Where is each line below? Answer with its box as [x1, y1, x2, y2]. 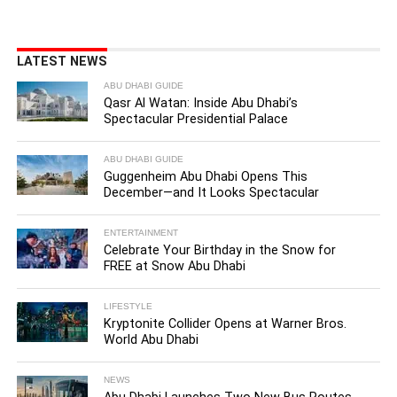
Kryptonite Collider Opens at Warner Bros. [104, 316, 347, 332]
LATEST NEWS [16, 54, 107, 70]
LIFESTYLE [104, 301, 153, 312]
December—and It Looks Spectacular [104, 185, 320, 201]
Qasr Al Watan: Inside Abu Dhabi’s [104, 96, 299, 112]
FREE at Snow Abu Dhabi [104, 259, 246, 275]
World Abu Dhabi [104, 332, 199, 348]
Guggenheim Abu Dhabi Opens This [104, 169, 308, 185]
